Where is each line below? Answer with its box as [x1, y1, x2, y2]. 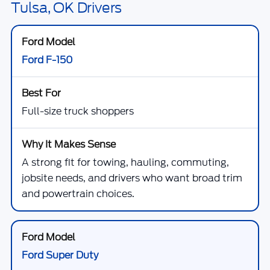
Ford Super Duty [22, 248, 98, 262]
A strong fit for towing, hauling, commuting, [22, 155, 229, 169]
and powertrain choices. [22, 187, 134, 201]
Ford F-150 [22, 53, 73, 67]
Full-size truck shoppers [22, 104, 134, 118]
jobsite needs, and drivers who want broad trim [22, 171, 242, 185]
